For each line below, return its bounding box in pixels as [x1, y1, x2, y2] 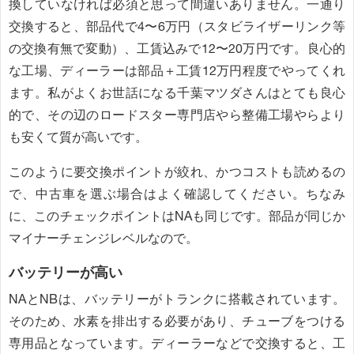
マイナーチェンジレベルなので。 [9, 229, 198, 247]
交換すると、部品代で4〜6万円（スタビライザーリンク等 [9, 17, 345, 35]
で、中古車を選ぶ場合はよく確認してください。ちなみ [9, 185, 345, 202]
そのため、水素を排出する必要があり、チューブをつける [9, 313, 345, 330]
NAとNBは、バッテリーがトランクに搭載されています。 [9, 291, 345, 308]
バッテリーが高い [9, 262, 122, 281]
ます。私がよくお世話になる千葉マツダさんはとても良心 [9, 84, 345, 101]
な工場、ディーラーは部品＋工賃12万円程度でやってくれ [9, 62, 345, 79]
